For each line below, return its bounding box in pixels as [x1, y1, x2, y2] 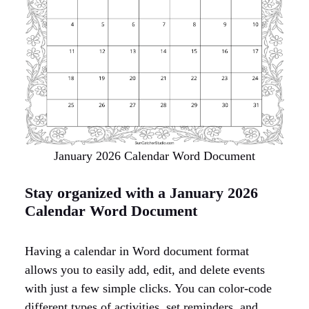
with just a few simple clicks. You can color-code [25, 281, 272, 295]
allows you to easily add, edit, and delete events [25, 262, 265, 277]
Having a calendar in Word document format [25, 243, 249, 258]
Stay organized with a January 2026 [25, 183, 258, 201]
